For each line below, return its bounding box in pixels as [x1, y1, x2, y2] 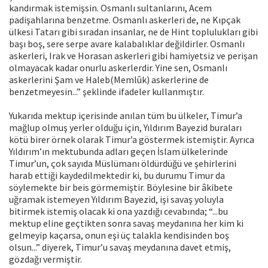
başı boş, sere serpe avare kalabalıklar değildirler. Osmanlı [9, 38, 245, 50]
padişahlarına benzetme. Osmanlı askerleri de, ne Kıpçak [9, 14, 240, 26]
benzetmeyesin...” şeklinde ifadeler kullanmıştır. [9, 86, 204, 98]
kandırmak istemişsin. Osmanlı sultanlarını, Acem [9, 2, 212, 14]
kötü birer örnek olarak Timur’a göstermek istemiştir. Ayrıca [9, 133, 254, 146]
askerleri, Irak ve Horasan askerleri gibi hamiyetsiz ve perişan [9, 50, 258, 62]
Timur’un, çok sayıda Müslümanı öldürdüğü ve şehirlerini [9, 157, 236, 170]
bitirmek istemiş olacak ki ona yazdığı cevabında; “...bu [9, 205, 228, 218]
